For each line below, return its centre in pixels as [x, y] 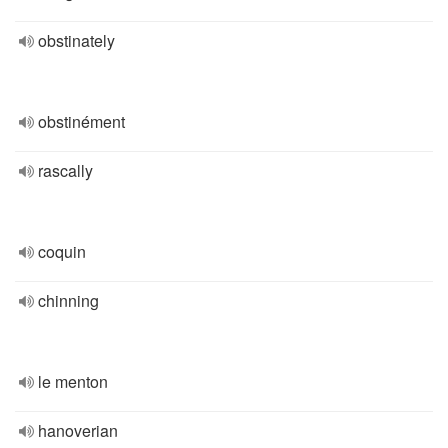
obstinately [76, 40]
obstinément [81, 121]
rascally [65, 170]
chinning [68, 300]
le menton [73, 381]
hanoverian [78, 430]
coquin [62, 251]
